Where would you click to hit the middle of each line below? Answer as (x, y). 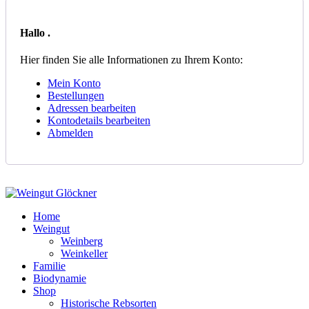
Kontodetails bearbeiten (99, 121)
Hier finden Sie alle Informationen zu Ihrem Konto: (131, 60)
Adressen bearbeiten (92, 108)
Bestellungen (76, 96)
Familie (49, 266)
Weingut (51, 229)
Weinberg (82, 241)
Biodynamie (60, 279)
